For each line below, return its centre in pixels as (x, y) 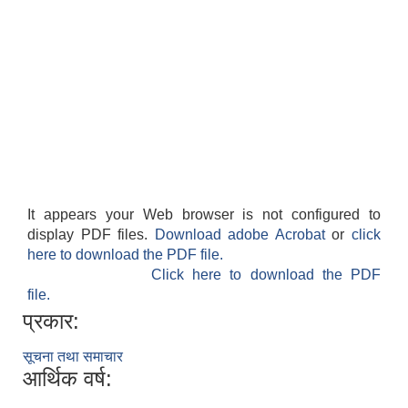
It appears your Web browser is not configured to (204, 215)
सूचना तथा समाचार (73, 357)
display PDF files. (91, 235)
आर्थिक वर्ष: (67, 379)
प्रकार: (51, 321)
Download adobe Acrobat (243, 235)
